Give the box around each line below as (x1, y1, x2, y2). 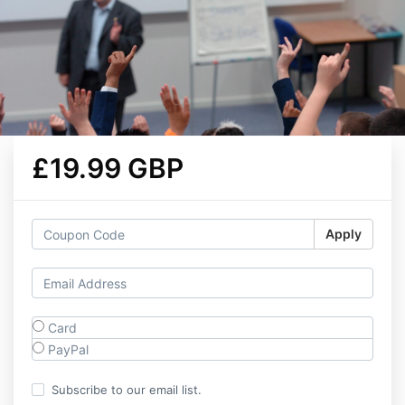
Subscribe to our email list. (52, 382, 202, 397)
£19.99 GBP (32, 152, 184, 184)
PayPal (44, 342, 89, 357)
